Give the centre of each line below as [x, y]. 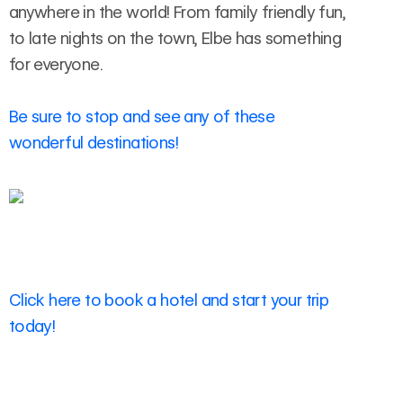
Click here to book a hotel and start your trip [169, 299]
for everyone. [56, 64]
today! [32, 325]
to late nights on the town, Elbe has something [175, 38]
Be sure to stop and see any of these [142, 116]
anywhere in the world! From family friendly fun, [177, 12]
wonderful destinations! [94, 143]
